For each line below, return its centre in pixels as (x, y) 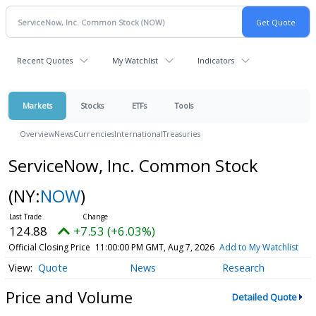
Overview (37, 134)
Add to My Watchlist (259, 247)
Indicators (216, 60)
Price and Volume (69, 297)
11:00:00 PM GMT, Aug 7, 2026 (154, 247)
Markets (37, 105)
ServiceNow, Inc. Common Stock (133, 165)
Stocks (92, 105)
